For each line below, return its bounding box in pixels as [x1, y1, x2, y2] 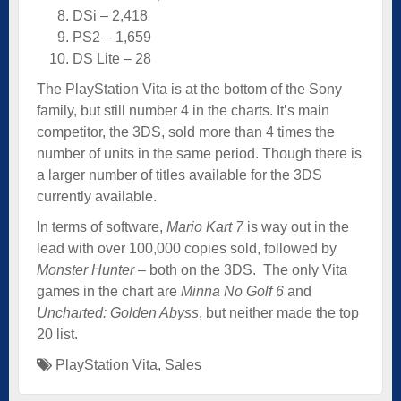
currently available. [37, 188, 157, 204]
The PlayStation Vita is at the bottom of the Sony [37, 81, 342, 97]
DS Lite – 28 [73, 50, 151, 66]
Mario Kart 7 [166, 218, 243, 235]
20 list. [37, 326, 78, 342]
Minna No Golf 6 [181, 283, 284, 299]
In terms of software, [37, 218, 166, 235]
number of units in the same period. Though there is [37, 145, 362, 161]
